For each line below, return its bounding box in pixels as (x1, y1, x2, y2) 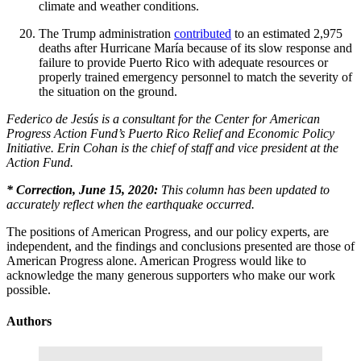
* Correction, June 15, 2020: (6, 183, 158, 197)
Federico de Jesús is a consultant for (6, 112, 196, 127)
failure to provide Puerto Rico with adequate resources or (39, 56, 328, 70)
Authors (6, 314, 52, 329)
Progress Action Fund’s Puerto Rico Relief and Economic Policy (6, 127, 334, 141)
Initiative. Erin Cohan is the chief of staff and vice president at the (6, 141, 338, 156)
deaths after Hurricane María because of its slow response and (39, 41, 352, 56)
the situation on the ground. (39, 85, 177, 99)
